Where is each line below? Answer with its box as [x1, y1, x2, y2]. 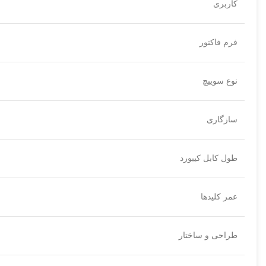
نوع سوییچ [202, 77, 237, 86]
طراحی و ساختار [179, 231, 237, 240]
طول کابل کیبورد [180, 154, 237, 163]
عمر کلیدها [201, 192, 237, 202]
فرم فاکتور [199, 38, 237, 47]
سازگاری [207, 115, 237, 125]
